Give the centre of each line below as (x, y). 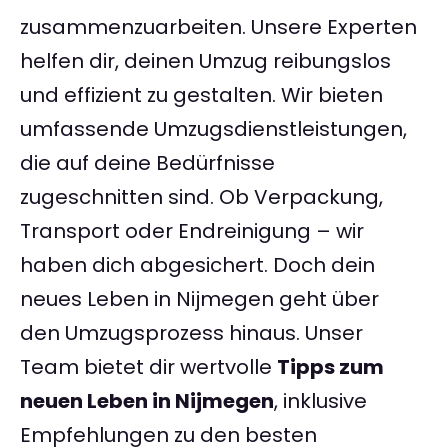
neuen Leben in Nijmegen (147, 401)
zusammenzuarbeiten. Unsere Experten (218, 27)
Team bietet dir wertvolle (148, 367)
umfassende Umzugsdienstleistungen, (213, 129)
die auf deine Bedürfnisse (147, 163)
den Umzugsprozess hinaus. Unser (191, 333)
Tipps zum (330, 367)
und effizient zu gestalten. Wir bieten (201, 95)
